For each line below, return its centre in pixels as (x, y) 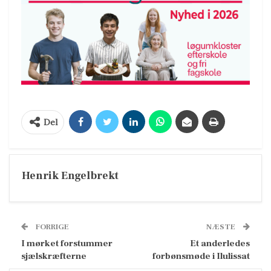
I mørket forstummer (67, 243)
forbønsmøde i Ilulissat (201, 256)
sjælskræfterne (54, 256)
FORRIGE (51, 227)
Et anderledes (220, 243)
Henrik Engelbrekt (70, 175)
